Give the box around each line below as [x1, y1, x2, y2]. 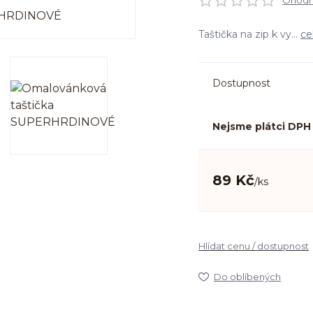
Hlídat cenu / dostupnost [198, 240, 309, 252]
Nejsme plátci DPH [212, 120, 311, 133]
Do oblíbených [214, 271, 281, 282]
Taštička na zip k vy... [198, 28, 300, 41]
